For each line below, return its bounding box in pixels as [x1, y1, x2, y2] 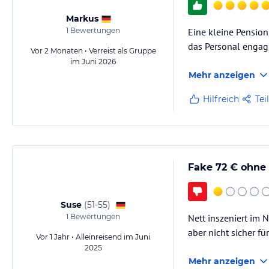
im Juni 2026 [70, 57, 116, 66]
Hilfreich [203, 94, 239, 104]
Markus [66, 13, 98, 24]
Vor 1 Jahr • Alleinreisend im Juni [36, 232, 150, 241]
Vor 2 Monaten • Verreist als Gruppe [30, 46, 156, 55]
